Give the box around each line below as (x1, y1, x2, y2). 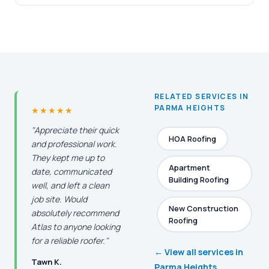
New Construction (168, 203, 238, 214)
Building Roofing (168, 174, 229, 185)
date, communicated (31, 166, 112, 177)
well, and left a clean (31, 180, 109, 191)
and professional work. (31, 138, 117, 150)
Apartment (168, 162, 210, 173)
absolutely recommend (31, 207, 119, 219)
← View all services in (154, 246, 243, 258)
